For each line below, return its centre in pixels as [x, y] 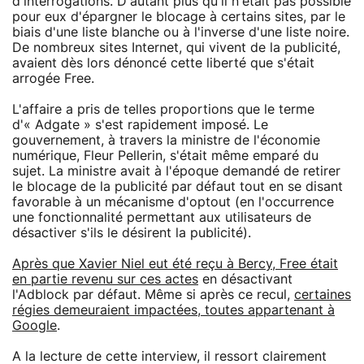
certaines [323, 295]
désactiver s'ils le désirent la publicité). [132, 233]
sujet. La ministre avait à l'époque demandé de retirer [176, 171]
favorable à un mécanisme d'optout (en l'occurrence [173, 202]
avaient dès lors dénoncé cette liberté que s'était [163, 63]
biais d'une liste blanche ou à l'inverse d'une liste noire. [181, 32]
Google [35, 325]
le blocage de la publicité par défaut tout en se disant [178, 186]
